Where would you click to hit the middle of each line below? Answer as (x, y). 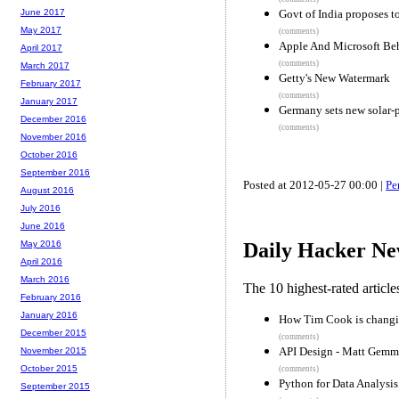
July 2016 (41, 208)
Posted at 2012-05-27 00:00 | (314, 184)
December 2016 (53, 119)
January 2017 (49, 102)
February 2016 (51, 297)
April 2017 (41, 48)
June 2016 (43, 226)
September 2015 (55, 387)
